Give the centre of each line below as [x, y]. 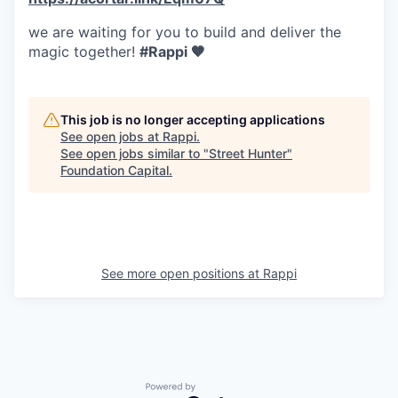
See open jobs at [111, 136]
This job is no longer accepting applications [193, 119]
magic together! [84, 52]
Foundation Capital [115, 170]
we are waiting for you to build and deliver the [185, 32]
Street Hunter [248, 153]
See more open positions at [182, 273]
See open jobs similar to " [135, 153]
